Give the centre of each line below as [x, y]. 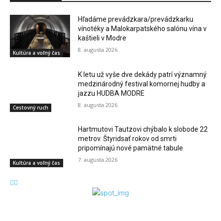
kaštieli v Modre [102, 38]
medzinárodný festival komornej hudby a [142, 84]
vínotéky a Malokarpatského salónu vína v [143, 29]
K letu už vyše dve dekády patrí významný [143, 74]
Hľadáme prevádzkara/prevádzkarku [136, 19]
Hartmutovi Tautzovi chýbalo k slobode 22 [143, 129]
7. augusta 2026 [98, 160]
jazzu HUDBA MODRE [111, 93]
